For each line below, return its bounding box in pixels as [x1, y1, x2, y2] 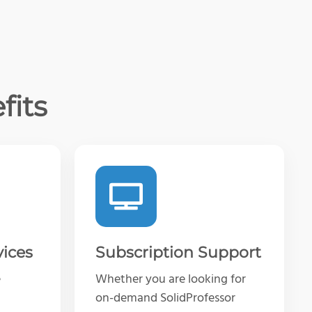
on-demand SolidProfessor [95, 288, 235, 309]
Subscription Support [95, 242, 261, 262]
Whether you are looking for [95, 269, 246, 290]
